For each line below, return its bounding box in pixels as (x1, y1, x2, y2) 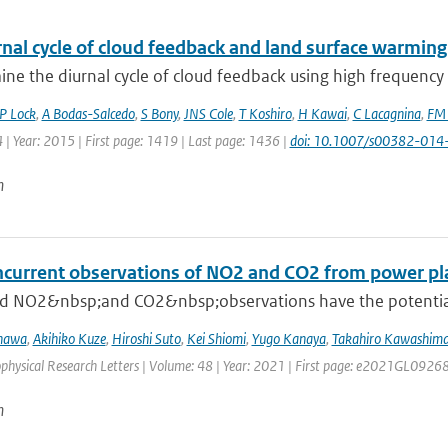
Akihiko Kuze (32, 329, 106, 348)
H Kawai (297, 104, 347, 123)
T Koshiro (238, 104, 292, 123)
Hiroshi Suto (111, 329, 181, 348)
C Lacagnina (352, 104, 421, 123)
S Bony (140, 104, 178, 123)
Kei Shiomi (186, 329, 246, 348)
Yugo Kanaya (251, 329, 326, 348)
